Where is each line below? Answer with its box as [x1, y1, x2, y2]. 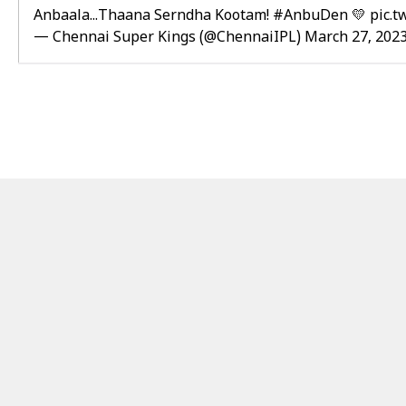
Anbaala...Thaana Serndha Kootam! [34, 7, 273, 25]
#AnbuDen [273, 7, 348, 25]
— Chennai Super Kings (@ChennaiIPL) [34, 29, 304, 47]
